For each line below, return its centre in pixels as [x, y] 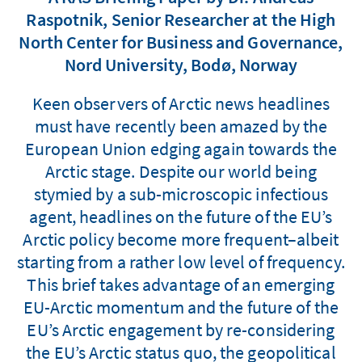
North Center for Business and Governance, [181, 42]
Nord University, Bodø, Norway [181, 65]
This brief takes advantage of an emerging [181, 284]
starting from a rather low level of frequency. [181, 262]
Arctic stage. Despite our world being [181, 171]
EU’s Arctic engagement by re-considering [181, 330]
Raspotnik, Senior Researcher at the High [181, 19]
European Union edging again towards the [181, 149]
